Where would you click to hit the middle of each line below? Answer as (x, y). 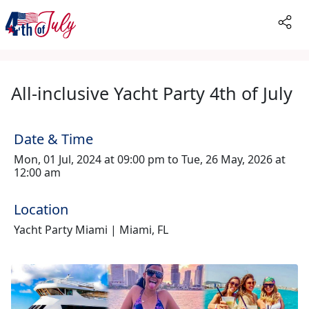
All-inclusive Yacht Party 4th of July (152, 93)
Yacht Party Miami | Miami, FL (91, 230)
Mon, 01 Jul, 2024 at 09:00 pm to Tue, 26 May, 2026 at (150, 159)
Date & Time (53, 139)
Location (41, 209)
